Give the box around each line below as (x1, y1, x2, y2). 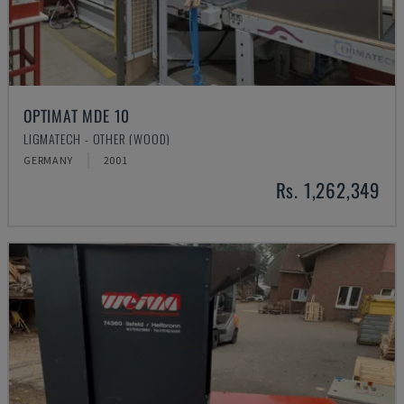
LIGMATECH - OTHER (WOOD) (23, 129, 171, 148)
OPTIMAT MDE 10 (23, 104, 131, 127)
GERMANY (23, 153, 73, 167)
